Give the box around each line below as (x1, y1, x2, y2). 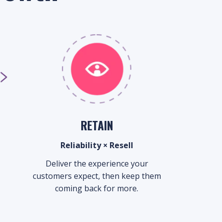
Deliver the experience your (45, 158, 148, 169)
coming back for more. (55, 183, 139, 194)
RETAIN (80, 117, 113, 134)
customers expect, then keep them (32, 170, 161, 181)
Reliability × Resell (60, 140, 133, 151)
